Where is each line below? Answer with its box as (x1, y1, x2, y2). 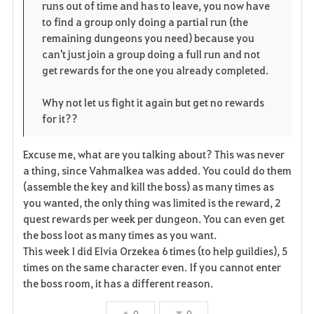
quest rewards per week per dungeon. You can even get (22, 211, 285, 226)
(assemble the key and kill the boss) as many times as (22, 179, 274, 193)
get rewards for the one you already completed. (41, 62, 268, 77)
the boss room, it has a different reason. (22, 275, 213, 290)
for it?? (41, 111, 78, 125)
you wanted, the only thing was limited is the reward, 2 (22, 195, 280, 210)
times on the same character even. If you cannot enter (22, 259, 281, 274)
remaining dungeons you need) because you (41, 30, 254, 45)
